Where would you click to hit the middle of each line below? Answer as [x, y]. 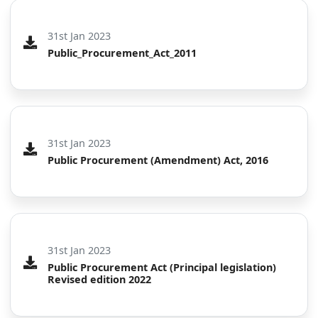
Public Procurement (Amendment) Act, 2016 [158, 160]
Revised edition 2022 [99, 279]
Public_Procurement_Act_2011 [122, 53]
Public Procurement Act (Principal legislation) [161, 267]
